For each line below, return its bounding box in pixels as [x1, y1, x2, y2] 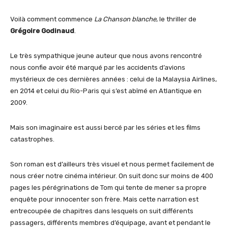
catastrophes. [10, 135, 54, 143]
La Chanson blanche [94, 15, 156, 23]
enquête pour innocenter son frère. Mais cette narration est [10, 195, 198, 203]
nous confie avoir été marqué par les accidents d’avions [10, 64, 185, 71]
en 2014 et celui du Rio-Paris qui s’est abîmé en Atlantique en [10, 87, 202, 95]
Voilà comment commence [10, 15, 94, 23]
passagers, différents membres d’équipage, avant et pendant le [10, 219, 211, 226]
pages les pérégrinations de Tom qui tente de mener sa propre [10, 184, 207, 191]
